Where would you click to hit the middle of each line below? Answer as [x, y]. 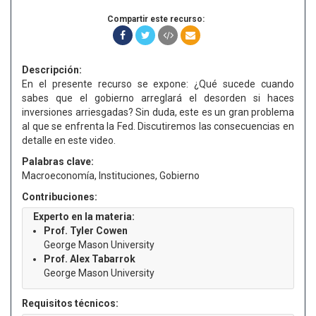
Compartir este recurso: [156, 19]
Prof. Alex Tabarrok [90, 259]
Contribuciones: [60, 197]
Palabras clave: [58, 162]
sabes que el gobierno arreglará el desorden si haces [158, 98]
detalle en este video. [69, 140]
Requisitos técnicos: [70, 303]
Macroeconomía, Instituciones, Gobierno [111, 176]
